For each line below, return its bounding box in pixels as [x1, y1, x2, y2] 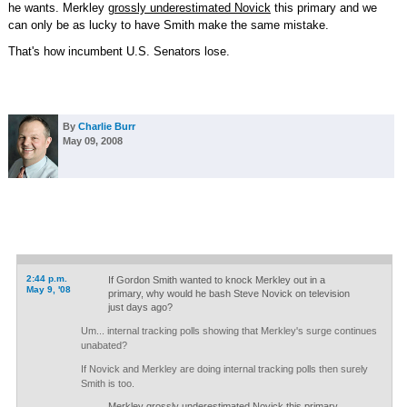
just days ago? [107, 302, 173, 313]
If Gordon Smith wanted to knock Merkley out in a [107, 274, 325, 285]
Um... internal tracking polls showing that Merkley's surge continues [80, 325, 377, 336]
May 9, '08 [25, 284, 71, 294]
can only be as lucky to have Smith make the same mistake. [7, 18, 329, 32]
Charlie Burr [77, 121, 135, 132]
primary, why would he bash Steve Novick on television [107, 288, 350, 299]
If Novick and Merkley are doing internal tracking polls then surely [80, 363, 368, 374]
